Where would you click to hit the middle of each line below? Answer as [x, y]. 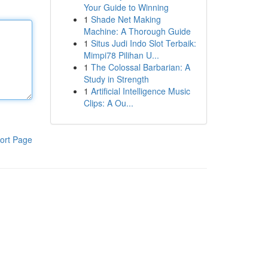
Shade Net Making [126, 19]
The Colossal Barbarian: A [140, 67]
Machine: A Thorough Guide [137, 31]
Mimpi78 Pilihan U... [121, 55]
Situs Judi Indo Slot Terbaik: [143, 43]
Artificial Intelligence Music [140, 91]
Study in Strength [116, 79]
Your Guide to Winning [126, 7]
